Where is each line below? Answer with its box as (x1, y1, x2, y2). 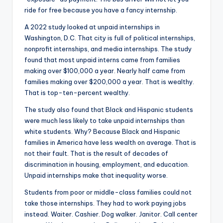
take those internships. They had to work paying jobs (24, 199, 186, 207)
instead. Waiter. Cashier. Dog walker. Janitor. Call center (24, 210, 198, 218)
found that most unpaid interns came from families (24, 55, 180, 64)
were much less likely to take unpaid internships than (24, 116, 185, 124)
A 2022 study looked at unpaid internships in (24, 22, 160, 31)
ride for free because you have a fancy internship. (24, 5, 177, 14)
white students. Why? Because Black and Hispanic (24, 127, 180, 135)
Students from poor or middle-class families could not (24, 188, 192, 196)
